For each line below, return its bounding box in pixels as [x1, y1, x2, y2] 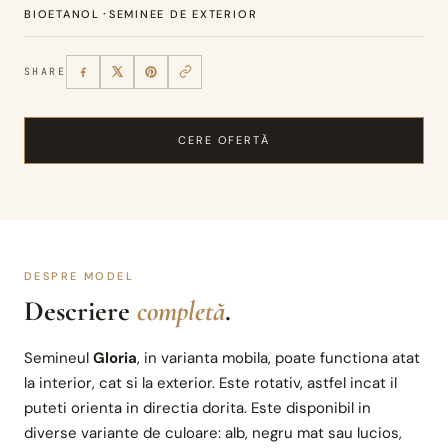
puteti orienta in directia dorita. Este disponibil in [24, 397, 371, 418]
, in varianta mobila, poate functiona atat [137, 347, 420, 368]
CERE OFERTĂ [177, 132, 271, 147]
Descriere [24, 293, 137, 328]
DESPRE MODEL [24, 268, 135, 283]
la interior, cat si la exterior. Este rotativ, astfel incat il [24, 372, 397, 393]
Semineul [24, 347, 93, 368]
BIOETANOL [24, 6, 100, 21]
